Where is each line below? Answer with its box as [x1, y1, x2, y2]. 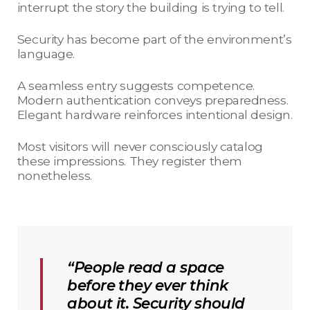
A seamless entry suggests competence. [17, 78, 255, 93]
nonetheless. [17, 168, 92, 183]
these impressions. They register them [17, 154, 242, 169]
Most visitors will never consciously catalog [17, 139, 263, 154]
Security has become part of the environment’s [17, 32, 292, 47]
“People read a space [67, 258, 224, 277]
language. [17, 46, 75, 62]
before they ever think [67, 276, 228, 295]
